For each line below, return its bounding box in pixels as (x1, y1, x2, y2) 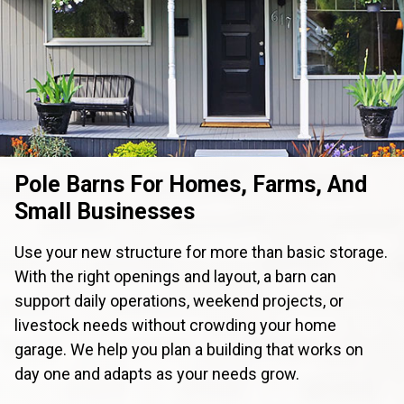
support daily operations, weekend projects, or (14, 290, 344, 310)
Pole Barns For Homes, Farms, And (14, 170, 367, 197)
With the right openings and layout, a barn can (14, 266, 336, 286)
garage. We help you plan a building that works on (14, 339, 363, 359)
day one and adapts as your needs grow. (14, 363, 299, 383)
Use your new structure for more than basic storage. (14, 242, 388, 262)
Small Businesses (14, 197, 195, 225)
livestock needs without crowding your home (14, 315, 336, 335)
